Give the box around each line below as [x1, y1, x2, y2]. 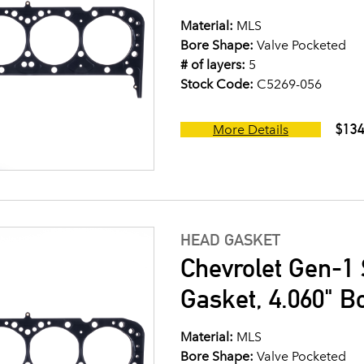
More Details [213, 122, 288, 137]
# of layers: [180, 57, 245, 72]
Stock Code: [180, 76, 253, 92]
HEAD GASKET [180, 230, 280, 249]
